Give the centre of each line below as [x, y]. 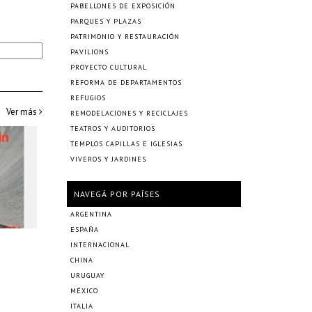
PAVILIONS [89, 52]
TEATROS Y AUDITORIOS [113, 128]
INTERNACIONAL [100, 245]
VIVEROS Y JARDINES [108, 159]
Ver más [23, 112]
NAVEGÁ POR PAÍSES [117, 194]
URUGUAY [87, 275]
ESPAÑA [85, 229]
